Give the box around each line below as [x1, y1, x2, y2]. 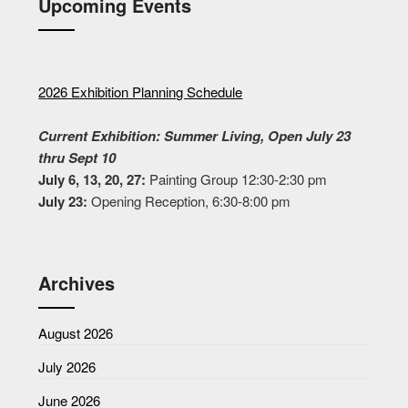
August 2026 [38, 323, 114, 343]
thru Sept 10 [38, 147, 117, 168]
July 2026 [38, 357, 97, 377]
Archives [38, 270, 116, 297]
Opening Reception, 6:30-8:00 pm [87, 190, 291, 210]
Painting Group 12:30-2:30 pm [146, 168, 328, 189]
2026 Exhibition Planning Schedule [38, 81, 243, 101]
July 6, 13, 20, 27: [38, 168, 147, 189]
